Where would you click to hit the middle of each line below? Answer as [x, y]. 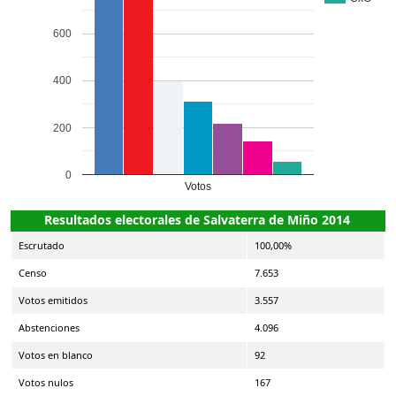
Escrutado [42, 245]
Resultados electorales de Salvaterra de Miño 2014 [197, 219]
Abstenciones [49, 327]
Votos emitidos [53, 300]
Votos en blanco [56, 354]
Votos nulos [46, 382]
